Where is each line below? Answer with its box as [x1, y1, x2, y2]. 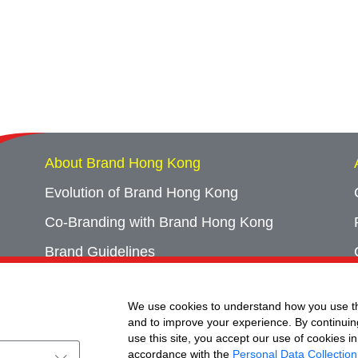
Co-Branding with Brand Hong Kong [45, 214, 273, 231]
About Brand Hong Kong [45, 155, 201, 172]
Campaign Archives [45, 273, 169, 290]
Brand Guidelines [45, 244, 155, 261]
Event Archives [45, 303, 140, 320]
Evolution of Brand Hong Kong [45, 185, 238, 201]
